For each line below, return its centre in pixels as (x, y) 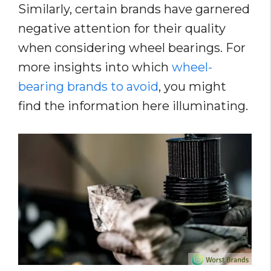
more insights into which (95, 67)
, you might (192, 87)
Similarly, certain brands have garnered (134, 9)
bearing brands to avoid (88, 87)
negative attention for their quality (122, 29)
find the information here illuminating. (133, 106)
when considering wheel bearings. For (132, 48)
